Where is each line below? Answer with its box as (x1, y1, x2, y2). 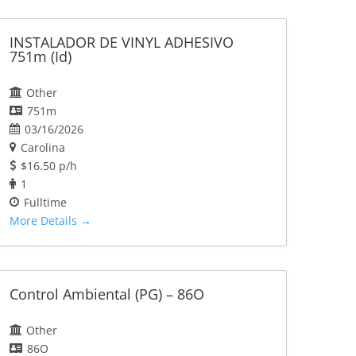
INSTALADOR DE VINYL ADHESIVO (9, 33, 234, 52)
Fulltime (23, 195, 67, 211)
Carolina (20, 140, 65, 156)
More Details (9, 213, 80, 229)
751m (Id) (9, 47, 72, 67)
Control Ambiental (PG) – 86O (9, 284, 204, 304)
